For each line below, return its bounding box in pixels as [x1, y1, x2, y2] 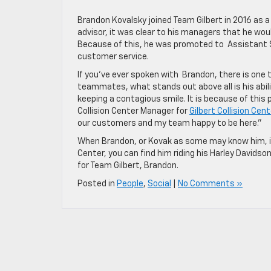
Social [148, 180, 171, 188]
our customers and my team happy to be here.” [77, 119, 262, 128]
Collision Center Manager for [77, 107, 189, 116]
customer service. [77, 53, 151, 61]
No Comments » [178, 180, 243, 188]
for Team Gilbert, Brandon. [77, 162, 178, 170]
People [117, 180, 143, 188]
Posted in [77, 180, 117, 188]
